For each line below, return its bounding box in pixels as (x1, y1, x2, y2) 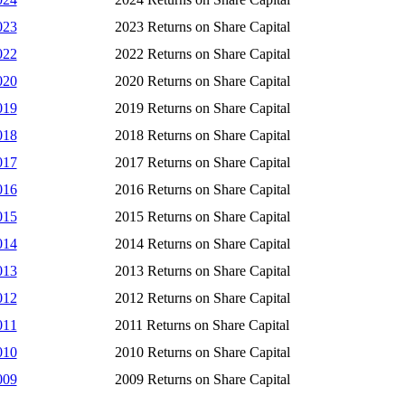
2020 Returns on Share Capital (114, 73, 290, 89)
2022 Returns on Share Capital (114, 46, 290, 61)
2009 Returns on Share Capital (114, 372, 290, 387)
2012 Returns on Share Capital (114, 290, 290, 306)
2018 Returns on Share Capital (114, 127, 290, 143)
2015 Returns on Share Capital (114, 209, 290, 224)
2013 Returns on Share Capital (114, 263, 290, 278)
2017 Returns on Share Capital (114, 155, 290, 170)
